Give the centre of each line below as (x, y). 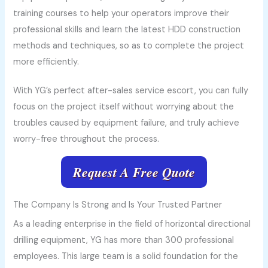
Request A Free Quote (134, 172)
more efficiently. (46, 62)
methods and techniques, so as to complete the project (129, 45)
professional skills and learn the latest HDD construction (127, 29)
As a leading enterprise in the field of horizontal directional (132, 224)
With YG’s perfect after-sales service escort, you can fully (131, 91)
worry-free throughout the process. (86, 139)
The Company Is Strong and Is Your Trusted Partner (118, 205)
